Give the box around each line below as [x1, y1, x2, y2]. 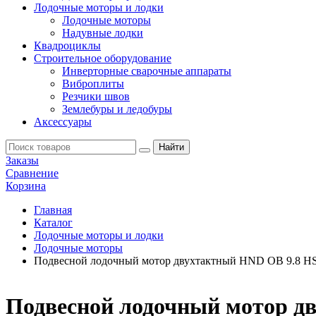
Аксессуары [34, 116, 92, 128]
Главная [34, 204, 72, 216]
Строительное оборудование [34, 52, 171, 64]
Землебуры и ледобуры [62, 103, 172, 115]
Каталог [34, 217, 73, 229]
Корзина [6, 180, 46, 192]
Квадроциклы [34, 39, 101, 51]
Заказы [6, 154, 39, 166]
